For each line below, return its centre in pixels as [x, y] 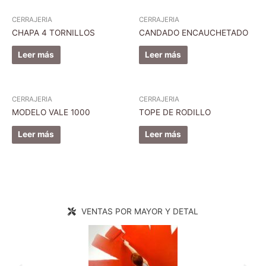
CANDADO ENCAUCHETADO [194, 32]
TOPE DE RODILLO [175, 112]
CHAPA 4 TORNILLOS [53, 32]
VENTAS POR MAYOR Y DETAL [140, 212]
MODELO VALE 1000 [51, 112]
